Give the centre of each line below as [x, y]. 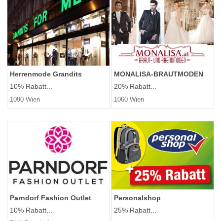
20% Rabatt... [135, 87]
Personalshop [137, 198]
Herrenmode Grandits [46, 74]
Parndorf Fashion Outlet [51, 198]
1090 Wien [25, 100]
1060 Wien [129, 100]
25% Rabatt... [135, 210]
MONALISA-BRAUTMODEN [159, 74]
